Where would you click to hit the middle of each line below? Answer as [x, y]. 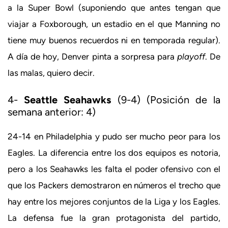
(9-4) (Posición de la [166, 100]
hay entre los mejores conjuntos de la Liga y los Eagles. [114, 202]
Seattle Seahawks [68, 100]
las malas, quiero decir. [51, 73]
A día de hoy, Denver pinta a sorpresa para [92, 56]
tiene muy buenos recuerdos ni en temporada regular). [114, 40]
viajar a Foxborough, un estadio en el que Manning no [114, 24]
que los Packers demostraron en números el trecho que [114, 186]
